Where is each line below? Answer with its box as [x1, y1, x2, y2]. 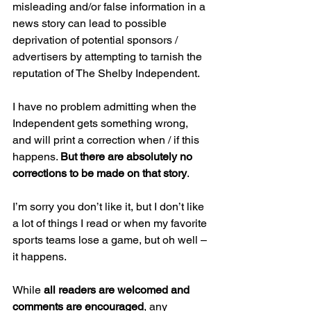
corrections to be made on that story [12, 167, 187, 180]
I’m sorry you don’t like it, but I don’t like [12, 200, 207, 214]
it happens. [12, 250, 72, 264]
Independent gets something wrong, [12, 117, 191, 131]
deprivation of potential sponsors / [12, 33, 180, 47]
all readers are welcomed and [44, 283, 192, 297]
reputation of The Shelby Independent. [12, 67, 200, 81]
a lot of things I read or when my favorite [12, 217, 210, 230]
